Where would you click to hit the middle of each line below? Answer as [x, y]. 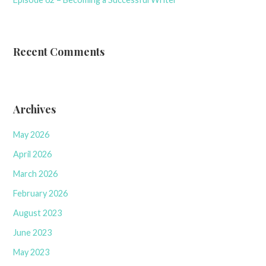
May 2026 [31, 134]
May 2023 [31, 252]
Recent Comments [59, 51]
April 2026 [33, 154]
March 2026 [36, 173]
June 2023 [33, 232]
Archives [35, 109]
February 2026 [41, 193]
